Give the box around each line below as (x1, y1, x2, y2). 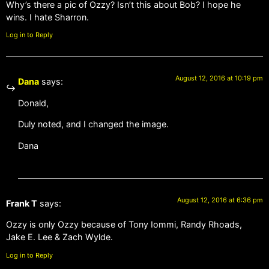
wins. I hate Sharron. (6, 12, 89, 23)
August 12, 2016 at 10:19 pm (175, 74, 263, 83)
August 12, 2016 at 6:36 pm (177, 195, 263, 204)
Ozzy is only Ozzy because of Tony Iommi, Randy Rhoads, (6, 219, 242, 230)
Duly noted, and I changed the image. (18, 119, 169, 130)
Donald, (18, 97, 49, 108)
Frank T (6, 198, 37, 208)
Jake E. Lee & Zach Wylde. (6, 232, 113, 243)
